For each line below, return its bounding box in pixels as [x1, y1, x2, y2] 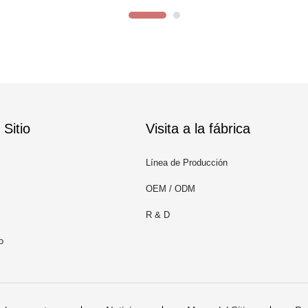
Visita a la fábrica [146, 121, 250, 136]
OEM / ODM [146, 184, 195, 194]
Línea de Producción [146, 157, 228, 168]
